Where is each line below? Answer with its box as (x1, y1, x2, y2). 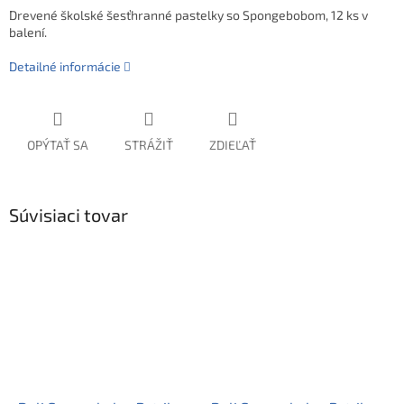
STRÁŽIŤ (124, 137, 173, 153)
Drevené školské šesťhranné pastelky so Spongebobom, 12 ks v (9, 7, 368, 23)
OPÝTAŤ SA (27, 137, 88, 153)
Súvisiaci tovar (9, 204, 128, 226)
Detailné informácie (9, 59, 121, 75)
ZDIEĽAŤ (209, 137, 256, 153)
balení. (9, 24, 47, 41)
